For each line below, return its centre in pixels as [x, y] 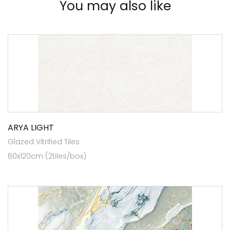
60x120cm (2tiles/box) [47, 156]
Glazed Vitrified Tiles [44, 141]
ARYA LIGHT [31, 127]
